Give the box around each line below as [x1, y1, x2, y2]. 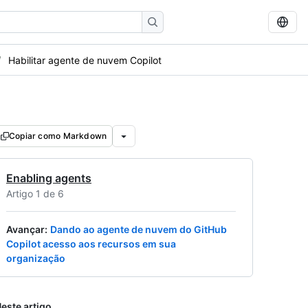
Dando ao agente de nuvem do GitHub [50, 223, 227, 235]
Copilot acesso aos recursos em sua [6, 238, 176, 250]
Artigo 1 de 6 [6, 188, 64, 199]
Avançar [6, 223, 45, 235]
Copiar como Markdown [9, 131, 107, 141]
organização [6, 252, 65, 264]
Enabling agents [6, 171, 91, 185]
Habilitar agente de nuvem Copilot [8, 54, 162, 66]
